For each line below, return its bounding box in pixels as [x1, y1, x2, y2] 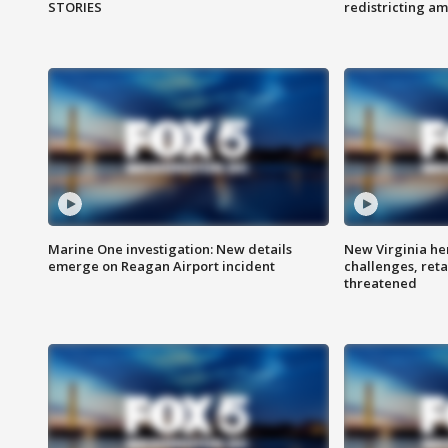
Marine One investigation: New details [48, 240, 292, 259]
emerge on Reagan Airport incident [48, 257, 275, 276]
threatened [343, 274, 417, 293]
